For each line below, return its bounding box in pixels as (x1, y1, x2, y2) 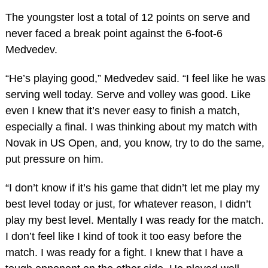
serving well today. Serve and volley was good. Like (5, 89, 251, 101)
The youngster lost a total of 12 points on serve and (5, 11, 250, 24)
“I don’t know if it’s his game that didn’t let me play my (5, 181, 260, 194)
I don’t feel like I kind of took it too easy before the (5, 230, 242, 242)
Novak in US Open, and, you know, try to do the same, (5, 137, 264, 150)
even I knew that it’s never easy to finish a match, (5, 105, 240, 117)
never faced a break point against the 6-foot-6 (5, 28, 223, 40)
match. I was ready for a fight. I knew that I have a (5, 246, 243, 258)
